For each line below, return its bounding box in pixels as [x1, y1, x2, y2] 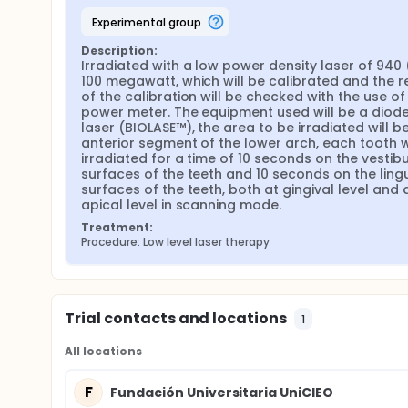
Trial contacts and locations [65, 308, 288, 329]
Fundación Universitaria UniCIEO [110, 382, 334, 402]
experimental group [97, 14, 201, 30]
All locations [65, 343, 142, 359]
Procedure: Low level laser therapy [81, 234, 270, 250]
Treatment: [81, 219, 153, 235]
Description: [81, 43, 158, 58]
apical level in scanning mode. [81, 196, 282, 214]
